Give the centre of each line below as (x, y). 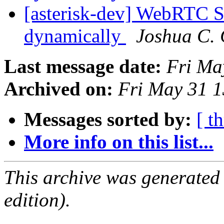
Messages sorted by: (108, 119)
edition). (37, 200)
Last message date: (83, 66)
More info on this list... (119, 142)
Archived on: (58, 89)
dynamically (75, 36)
